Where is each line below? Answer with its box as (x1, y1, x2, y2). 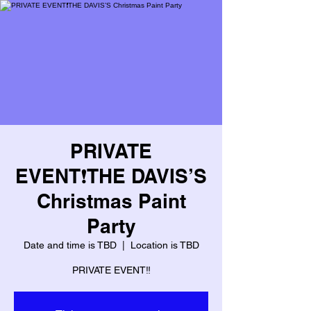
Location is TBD (130, 239, 199, 251)
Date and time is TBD (23, 239, 117, 251)
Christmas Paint (36, 190, 186, 212)
